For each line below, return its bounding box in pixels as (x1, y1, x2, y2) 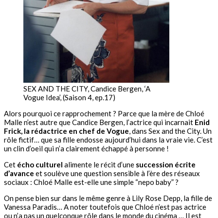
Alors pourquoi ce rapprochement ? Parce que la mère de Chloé (4, 109, 204, 118)
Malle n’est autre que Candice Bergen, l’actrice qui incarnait (4, 117, 195, 127)
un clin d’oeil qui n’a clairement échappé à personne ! (4, 144, 169, 153)
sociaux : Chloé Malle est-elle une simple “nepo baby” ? (4, 177, 179, 186)
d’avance (4, 168, 34, 178)
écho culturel (17, 160, 63, 169)
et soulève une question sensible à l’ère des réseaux (34, 168, 200, 178)
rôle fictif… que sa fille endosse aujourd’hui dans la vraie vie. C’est (4, 135, 213, 144)
